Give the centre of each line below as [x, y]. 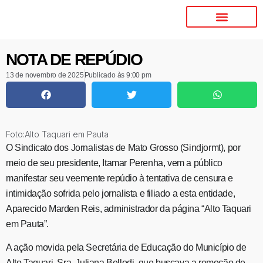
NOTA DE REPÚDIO [74, 60]
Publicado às [104, 75]
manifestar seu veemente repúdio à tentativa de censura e [119, 178]
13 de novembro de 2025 [45, 75]
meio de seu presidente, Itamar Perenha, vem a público [114, 163]
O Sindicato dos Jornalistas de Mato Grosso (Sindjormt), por [123, 148]
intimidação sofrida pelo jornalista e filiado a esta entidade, [121, 193]
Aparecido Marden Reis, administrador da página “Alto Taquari [129, 209]
